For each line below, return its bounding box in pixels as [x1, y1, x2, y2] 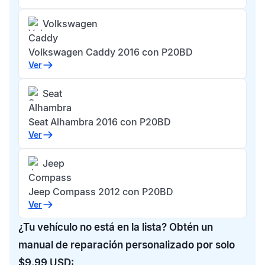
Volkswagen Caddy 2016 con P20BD [28, 46, 193, 58]
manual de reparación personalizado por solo [18, 239, 235, 251]
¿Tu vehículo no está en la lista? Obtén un [18, 221, 213, 233]
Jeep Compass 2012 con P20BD [28, 186, 173, 198]
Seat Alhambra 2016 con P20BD [28, 116, 171, 128]
